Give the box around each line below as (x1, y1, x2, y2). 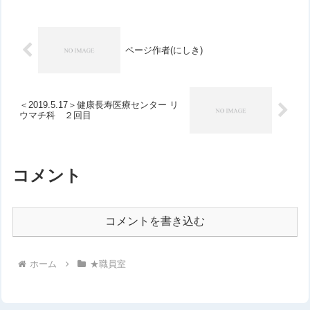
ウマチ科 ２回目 (19, 110, 92, 121)
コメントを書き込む (105, 215, 205, 227)
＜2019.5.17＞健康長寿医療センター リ (19, 100, 179, 111)
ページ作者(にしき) (125, 44, 203, 55)
